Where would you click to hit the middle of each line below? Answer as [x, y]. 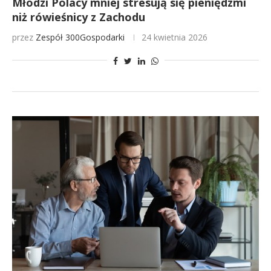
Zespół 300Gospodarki [80, 37]
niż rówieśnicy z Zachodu [79, 17]
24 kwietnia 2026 [175, 37]
